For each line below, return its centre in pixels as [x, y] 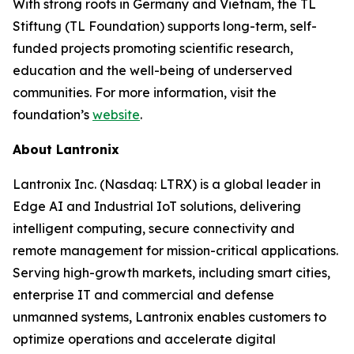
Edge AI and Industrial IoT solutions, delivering [157, 206]
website [116, 115]
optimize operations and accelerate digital [144, 339]
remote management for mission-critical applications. [175, 250]
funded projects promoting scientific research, [153, 48]
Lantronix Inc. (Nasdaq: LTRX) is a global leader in [167, 184]
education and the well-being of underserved [153, 70]
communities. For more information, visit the [145, 92]
